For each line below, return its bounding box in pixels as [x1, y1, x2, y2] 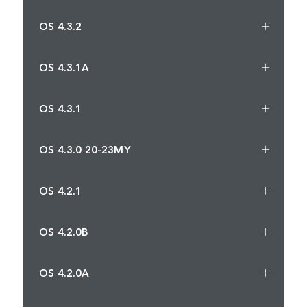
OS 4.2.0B [39, 223, 89, 238]
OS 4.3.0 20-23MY [39, 141, 131, 156]
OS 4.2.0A [39, 265, 90, 280]
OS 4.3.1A [39, 59, 90, 74]
